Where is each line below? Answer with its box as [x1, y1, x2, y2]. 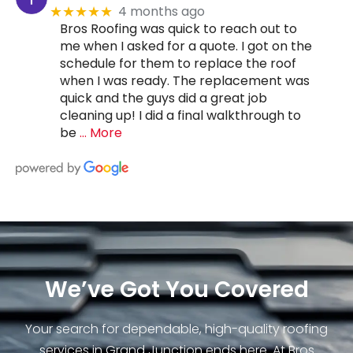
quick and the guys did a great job [60, 88, 267, 107]
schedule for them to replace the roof [60, 54, 296, 72]
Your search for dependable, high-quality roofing [25, 319, 328, 338]
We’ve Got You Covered [44, 273, 309, 305]
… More [80, 123, 122, 142]
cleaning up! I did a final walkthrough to [60, 106, 301, 124]
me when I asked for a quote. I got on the [60, 36, 312, 55]
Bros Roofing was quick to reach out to [60, 19, 297, 38]
